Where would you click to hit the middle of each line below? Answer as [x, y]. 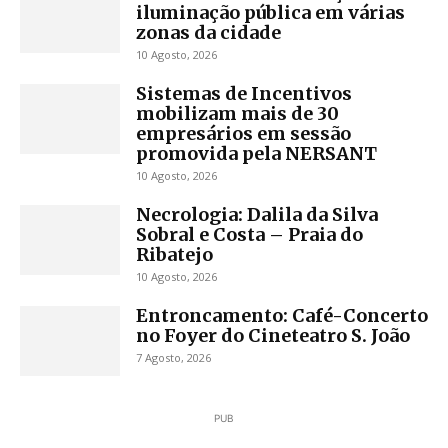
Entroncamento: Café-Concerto [282, 316]
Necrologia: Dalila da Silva [257, 215]
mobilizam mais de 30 [237, 114]
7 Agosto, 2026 [173, 358]
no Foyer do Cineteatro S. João [273, 336]
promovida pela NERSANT [256, 154]
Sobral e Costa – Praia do [249, 235]
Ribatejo [174, 255]
